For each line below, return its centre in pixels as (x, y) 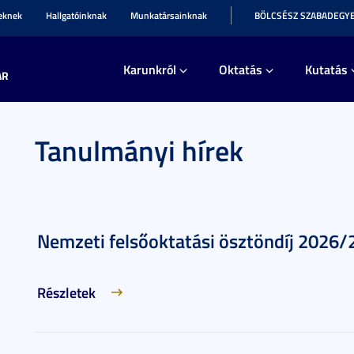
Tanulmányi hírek (139, 150)
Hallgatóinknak (76, 15)
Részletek (66, 292)
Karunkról (150, 69)
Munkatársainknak (169, 15)
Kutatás (326, 69)
